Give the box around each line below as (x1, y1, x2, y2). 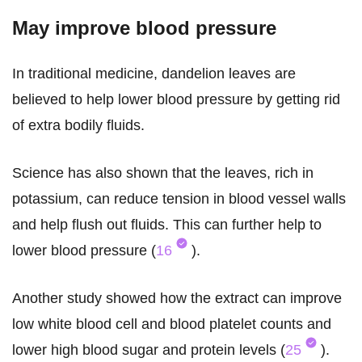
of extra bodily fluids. (12, 117, 145, 134)
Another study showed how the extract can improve (12, 290, 342, 307)
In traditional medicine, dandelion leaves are (12, 65, 296, 82)
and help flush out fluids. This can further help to (12, 217, 322, 234)
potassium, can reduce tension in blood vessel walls (12, 191, 346, 208)
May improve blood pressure (12, 17, 276, 40)
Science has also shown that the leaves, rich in (12, 165, 314, 182)
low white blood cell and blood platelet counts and (12, 316, 331, 333)
